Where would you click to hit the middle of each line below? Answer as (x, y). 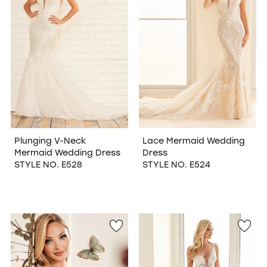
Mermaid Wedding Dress (67, 152)
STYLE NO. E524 (176, 164)
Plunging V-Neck (50, 140)
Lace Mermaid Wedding (193, 140)
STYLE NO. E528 (48, 164)
